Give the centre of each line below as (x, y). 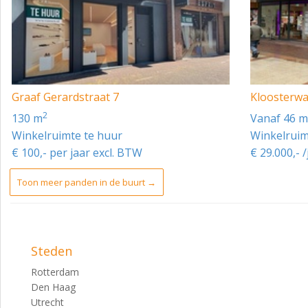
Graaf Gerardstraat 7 (65, 97)
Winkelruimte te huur (67, 135)
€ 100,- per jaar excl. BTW (77, 152)
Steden (52, 251)
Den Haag (53, 287)
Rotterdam (55, 272)
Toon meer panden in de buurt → (87, 182)
